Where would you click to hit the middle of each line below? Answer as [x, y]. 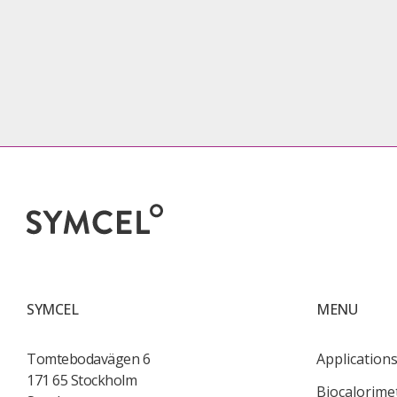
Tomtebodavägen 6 [89, 359]
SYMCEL [53, 309]
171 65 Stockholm [82, 380]
